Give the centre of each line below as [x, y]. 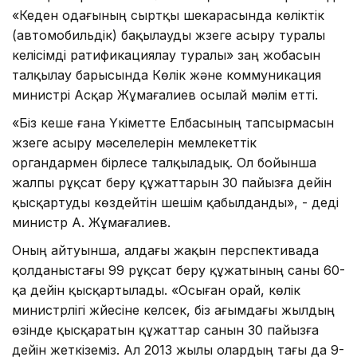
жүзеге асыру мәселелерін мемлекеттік [134, 142]
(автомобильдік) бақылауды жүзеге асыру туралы [169, 35]
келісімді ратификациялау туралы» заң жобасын [166, 55]
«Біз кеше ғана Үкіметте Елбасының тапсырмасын [173, 122]
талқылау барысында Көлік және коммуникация [167, 75]
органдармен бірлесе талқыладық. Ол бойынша [164, 162]
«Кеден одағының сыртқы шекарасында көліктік [168, 15]
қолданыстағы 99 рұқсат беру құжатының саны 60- [178, 270]
